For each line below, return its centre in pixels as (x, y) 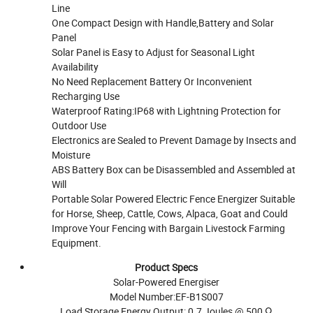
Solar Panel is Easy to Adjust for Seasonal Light (154, 52)
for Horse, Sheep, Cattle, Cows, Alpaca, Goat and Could (170, 213)
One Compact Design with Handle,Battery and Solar (163, 22)
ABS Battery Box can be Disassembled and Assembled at (174, 169)
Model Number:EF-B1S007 (166, 296)
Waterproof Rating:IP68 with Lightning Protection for (167, 110)
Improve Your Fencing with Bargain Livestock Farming (169, 228)
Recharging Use (86, 96)
